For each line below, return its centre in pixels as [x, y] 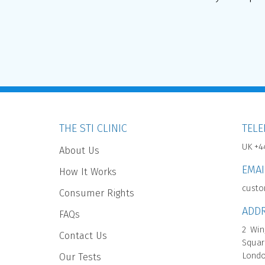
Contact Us [83, 236]
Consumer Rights [97, 193]
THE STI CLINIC [93, 129]
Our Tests [80, 257]
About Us [79, 151]
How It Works [88, 172]
